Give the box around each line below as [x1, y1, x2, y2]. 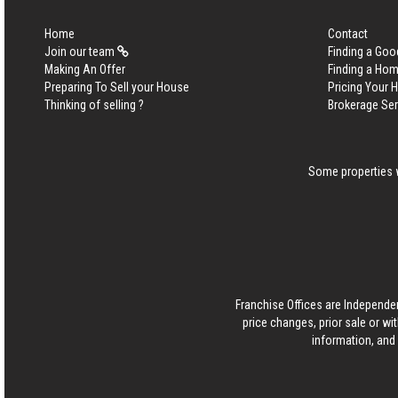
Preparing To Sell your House [44, 79, 189, 94]
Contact [327, 26, 368, 41]
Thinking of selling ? [44, 97, 144, 112]
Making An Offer [44, 61, 125, 76]
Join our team [44, 44, 117, 59]
